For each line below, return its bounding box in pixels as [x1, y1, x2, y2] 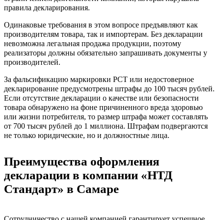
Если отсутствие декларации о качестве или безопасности [4, 94, 199, 103]
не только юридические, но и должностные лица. [4, 131, 169, 140]
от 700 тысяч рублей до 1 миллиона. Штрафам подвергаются [4, 122, 208, 131]
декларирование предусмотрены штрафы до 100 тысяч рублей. [4, 84, 215, 93]
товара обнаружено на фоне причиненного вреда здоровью [4, 103, 203, 112]
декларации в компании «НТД [4, 168, 172, 182]
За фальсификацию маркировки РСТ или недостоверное [4, 75, 194, 84]
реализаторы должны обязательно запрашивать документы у [4, 49, 207, 57]
